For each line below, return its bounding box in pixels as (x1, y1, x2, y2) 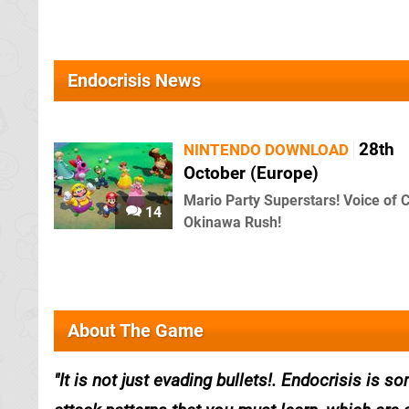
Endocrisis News (68, 69, 201, 91)
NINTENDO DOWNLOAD (184, 141, 349, 159)
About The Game (68, 320, 204, 341)
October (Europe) (184, 163, 319, 184)
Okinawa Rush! (184, 214, 281, 231)
